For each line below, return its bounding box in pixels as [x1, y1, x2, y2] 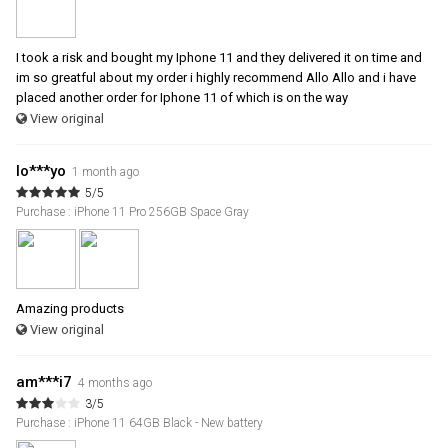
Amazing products [16, 301, 124, 317]
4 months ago [78, 376, 152, 391]
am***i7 [16, 373, 72, 392]
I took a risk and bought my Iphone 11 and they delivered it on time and [16, 50, 422, 66]
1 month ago [72, 165, 139, 180]
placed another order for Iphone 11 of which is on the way [16, 90, 348, 106]
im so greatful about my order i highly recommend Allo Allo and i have [16, 70, 416, 86]
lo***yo [16, 162, 66, 181]
